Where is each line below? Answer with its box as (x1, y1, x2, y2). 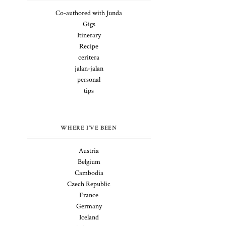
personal (77, 75, 100, 84)
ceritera (78, 53, 99, 62)
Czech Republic (67, 180, 110, 189)
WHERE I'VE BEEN (61, 124, 117, 132)
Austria (79, 146, 99, 155)
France (79, 191, 98, 200)
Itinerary (77, 31, 101, 40)
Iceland (79, 213, 99, 222)
